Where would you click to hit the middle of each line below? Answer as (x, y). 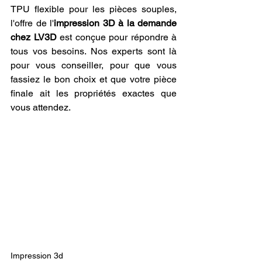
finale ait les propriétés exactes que (94, 93)
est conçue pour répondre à (116, 37)
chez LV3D (34, 37)
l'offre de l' (32, 23)
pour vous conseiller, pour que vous (94, 65)
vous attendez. (41, 107)
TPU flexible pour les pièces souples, (94, 9)
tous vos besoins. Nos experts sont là (94, 51)
